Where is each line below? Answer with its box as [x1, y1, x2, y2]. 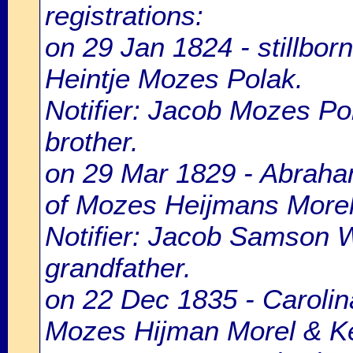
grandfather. [45, 252, 191, 283]
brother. [45, 126, 139, 157]
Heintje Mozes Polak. [45, 63, 303, 94]
